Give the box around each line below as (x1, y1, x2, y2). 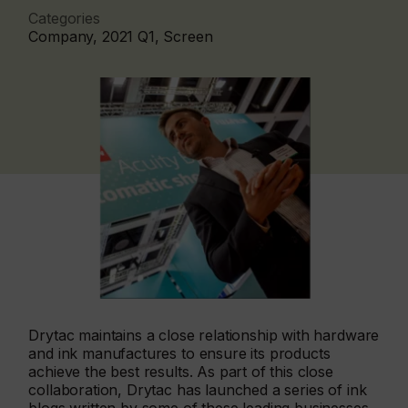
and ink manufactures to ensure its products (28, 344, 331, 363)
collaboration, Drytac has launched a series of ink (28, 381, 367, 400)
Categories (28, 9, 100, 27)
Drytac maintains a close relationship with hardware (28, 326, 380, 345)
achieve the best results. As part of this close (28, 362, 333, 382)
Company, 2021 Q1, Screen (28, 27, 213, 46)
